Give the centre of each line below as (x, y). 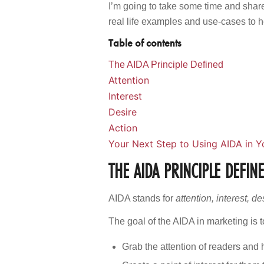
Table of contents (146, 43)
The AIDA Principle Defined (166, 64)
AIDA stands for (142, 198)
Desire (123, 112)
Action (123, 128)
